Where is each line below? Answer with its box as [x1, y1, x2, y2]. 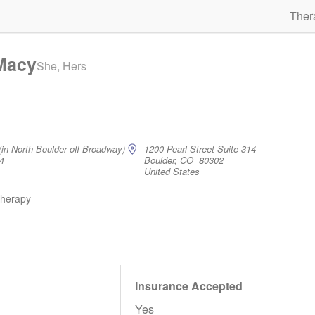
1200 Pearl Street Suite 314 [144, 141, 256, 155]
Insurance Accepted [135, 278, 243, 294]
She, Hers [37, 58, 86, 74]
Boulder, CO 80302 [144, 153, 224, 167]
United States [144, 164, 200, 178]
